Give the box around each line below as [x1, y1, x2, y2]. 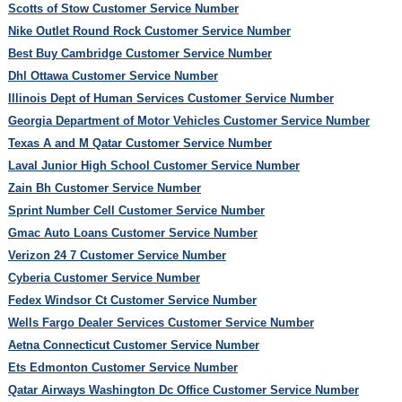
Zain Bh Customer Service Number [7, 180, 201, 195]
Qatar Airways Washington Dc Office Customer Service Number [7, 382, 359, 397]
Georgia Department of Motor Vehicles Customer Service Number [7, 113, 370, 127]
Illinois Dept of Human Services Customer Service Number [7, 91, 334, 105]
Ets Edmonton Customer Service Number [7, 360, 238, 374]
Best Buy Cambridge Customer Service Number [7, 46, 272, 60]
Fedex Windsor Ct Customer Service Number [7, 293, 257, 307]
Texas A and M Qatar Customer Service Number [7, 135, 272, 150]
